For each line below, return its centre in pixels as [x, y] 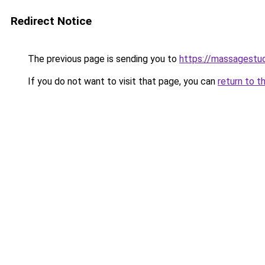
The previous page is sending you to [102, 59]
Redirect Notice [51, 21]
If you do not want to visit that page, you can [122, 81]
